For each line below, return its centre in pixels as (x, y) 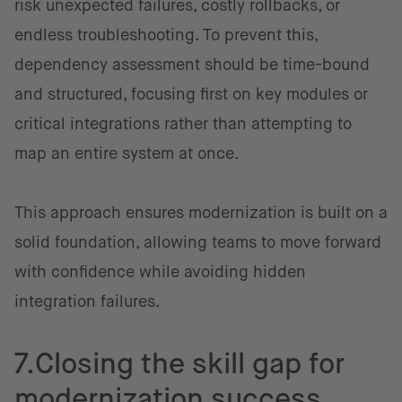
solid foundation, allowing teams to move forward (198, 242)
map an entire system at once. (127, 153)
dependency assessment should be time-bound (192, 65)
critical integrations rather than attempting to (183, 124)
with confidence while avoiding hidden (160, 272)
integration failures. (87, 301)
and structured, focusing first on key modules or (191, 94)
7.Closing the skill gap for (179, 363)
